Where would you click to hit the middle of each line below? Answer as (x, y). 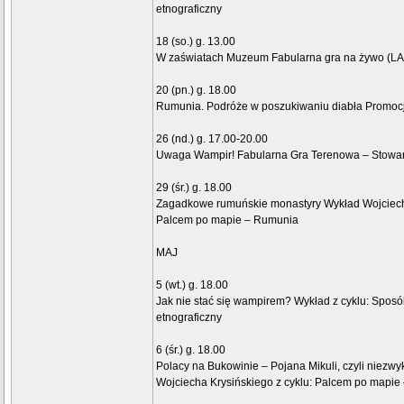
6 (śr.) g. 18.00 (191, 350)
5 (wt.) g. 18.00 (192, 285)
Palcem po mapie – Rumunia (227, 220)
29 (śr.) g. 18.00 (194, 188)
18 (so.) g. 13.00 (196, 41)
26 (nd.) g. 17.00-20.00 (212, 139)
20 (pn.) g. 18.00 (196, 90)
